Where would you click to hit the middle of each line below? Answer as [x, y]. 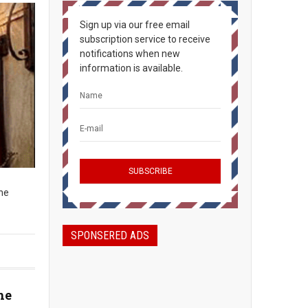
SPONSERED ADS [110, 235]
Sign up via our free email [135, 25]
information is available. [131, 68]
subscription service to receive [145, 39]
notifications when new [130, 54]
